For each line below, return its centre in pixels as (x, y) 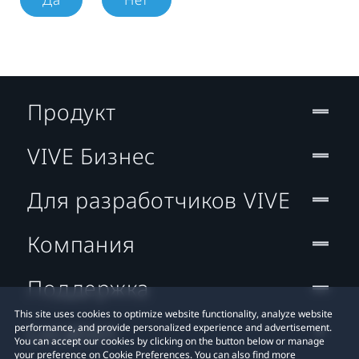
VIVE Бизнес (92, 155)
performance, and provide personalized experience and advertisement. (173, 327)
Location (72, 332)
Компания (81, 244)
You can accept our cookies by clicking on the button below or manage (169, 341)
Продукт (72, 111)
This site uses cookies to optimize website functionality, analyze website (173, 314)
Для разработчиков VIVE (159, 200)
